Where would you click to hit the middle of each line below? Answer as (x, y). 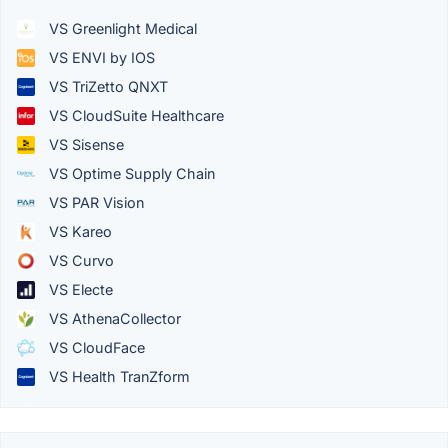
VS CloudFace (95, 348)
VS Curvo (79, 261)
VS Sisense (84, 145)
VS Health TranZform (117, 377)
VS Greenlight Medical (121, 29)
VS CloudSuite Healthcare (134, 116)
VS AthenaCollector (113, 319)
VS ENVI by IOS (100, 58)
